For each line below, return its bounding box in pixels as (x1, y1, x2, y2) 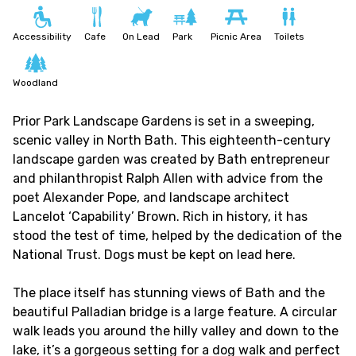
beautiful (13, 304, 72, 319)
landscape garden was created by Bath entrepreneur (13, 152, 330, 167)
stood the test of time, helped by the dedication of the (13, 228, 342, 243)
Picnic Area (211, 31, 261, 42)
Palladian (72, 304, 126, 319)
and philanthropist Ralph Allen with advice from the (13, 171, 323, 186)
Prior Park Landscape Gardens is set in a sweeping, (13, 114, 315, 129)
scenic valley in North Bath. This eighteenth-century (13, 133, 331, 148)
